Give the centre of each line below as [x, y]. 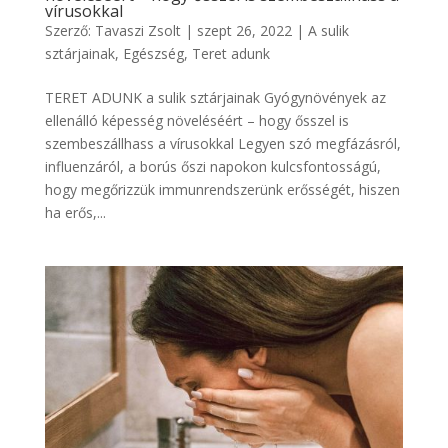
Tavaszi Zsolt [137, 31]
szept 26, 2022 [244, 31]
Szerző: [69, 31]
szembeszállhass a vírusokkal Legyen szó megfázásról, [222, 144]
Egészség [153, 54]
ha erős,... [75, 213]
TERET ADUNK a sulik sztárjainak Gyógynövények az [215, 98]
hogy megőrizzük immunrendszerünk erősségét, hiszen [222, 190]
